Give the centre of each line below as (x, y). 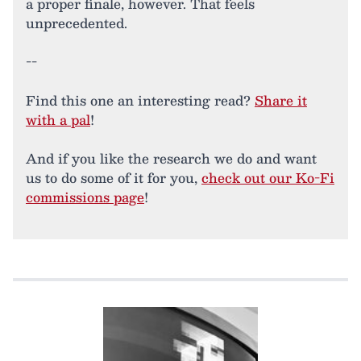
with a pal (58, 120)
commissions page (85, 197)
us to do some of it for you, (114, 178)
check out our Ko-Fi (268, 178)
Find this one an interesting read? (140, 101)
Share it (281, 101)
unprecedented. (77, 23)
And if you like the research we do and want (171, 159)
